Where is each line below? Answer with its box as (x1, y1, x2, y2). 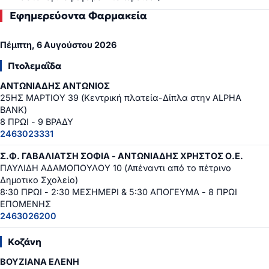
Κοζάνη (8, 236, 41, 248)
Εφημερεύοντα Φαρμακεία (10, 8, 147, 22)
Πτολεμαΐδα (8, 60, 61, 72)
